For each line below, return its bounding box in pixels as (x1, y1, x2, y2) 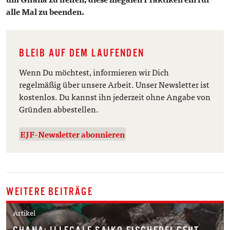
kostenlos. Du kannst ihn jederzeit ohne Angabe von (19, 90, 211, 104)
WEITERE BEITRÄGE (6, 185, 93, 198)
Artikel (12, 206, 35, 218)
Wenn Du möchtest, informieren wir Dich (19, 65, 169, 79)
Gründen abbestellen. (19, 102, 99, 116)
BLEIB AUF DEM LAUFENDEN (19, 46, 145, 59)
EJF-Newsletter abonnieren (20, 127, 125, 141)
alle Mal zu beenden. (6, 5, 85, 18)
